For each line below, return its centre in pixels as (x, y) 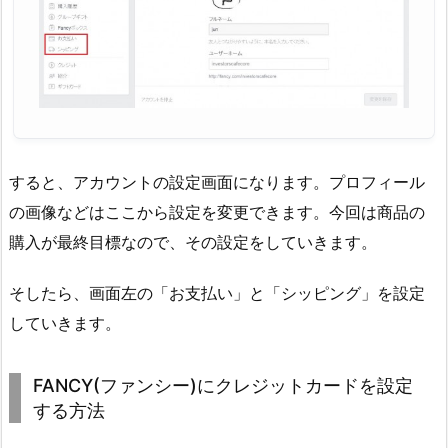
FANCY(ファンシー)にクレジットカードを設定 (223, 385)
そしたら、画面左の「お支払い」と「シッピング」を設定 (217, 293)
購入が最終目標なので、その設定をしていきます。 (193, 242)
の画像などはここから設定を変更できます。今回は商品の (217, 212)
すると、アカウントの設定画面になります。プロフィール (217, 182)
